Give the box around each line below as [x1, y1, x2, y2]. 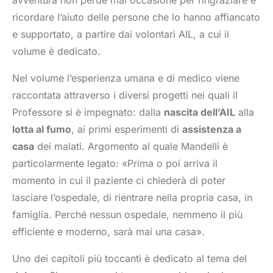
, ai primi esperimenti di [71, 123, 182, 136]
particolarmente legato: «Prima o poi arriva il [12, 157, 218, 170]
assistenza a [182, 123, 241, 136]
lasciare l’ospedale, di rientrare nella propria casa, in [12, 191, 252, 204]
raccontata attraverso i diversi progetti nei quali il [12, 89, 238, 102]
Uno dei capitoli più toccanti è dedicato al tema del [12, 252, 247, 265]
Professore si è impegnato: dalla [12, 106, 164, 119]
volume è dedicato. [12, 45, 101, 58]
